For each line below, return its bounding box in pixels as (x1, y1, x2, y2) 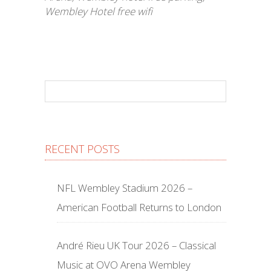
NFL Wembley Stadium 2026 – (57, 181, 192, 195)
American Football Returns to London (57, 200, 221, 214)
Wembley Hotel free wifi (45, 4, 152, 18)
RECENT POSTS (45, 142, 120, 156)
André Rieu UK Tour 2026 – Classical (57, 238, 216, 252)
